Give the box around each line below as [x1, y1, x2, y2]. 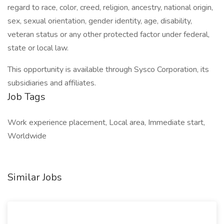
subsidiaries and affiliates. [7, 77, 96, 88]
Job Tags [7, 90, 45, 103]
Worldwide [7, 130, 46, 141]
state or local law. [7, 42, 68, 53]
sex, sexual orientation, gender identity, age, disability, [7, 15, 192, 26]
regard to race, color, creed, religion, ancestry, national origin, [7, 2, 213, 13]
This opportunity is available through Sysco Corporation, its [7, 64, 209, 75]
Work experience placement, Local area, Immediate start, [7, 117, 205, 128]
